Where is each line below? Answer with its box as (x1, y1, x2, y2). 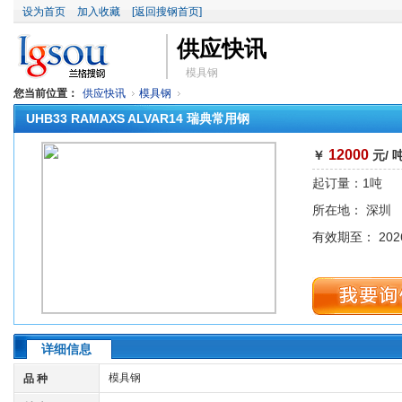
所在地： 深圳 (312, 203, 391, 217)
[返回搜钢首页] (132, 5, 202, 18)
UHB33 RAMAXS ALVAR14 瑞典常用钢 (26, 111, 249, 126)
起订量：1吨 (312, 176, 382, 190)
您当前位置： (13, 87, 78, 100)
